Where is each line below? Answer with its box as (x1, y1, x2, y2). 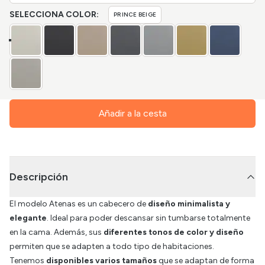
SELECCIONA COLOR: (9, 9, 99, 20)
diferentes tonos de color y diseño (104, 227, 244, 237)
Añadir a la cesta (98, 108, 167, 119)
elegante (9, 213, 47, 223)
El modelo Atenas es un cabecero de (9, 199, 148, 209)
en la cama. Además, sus (9, 227, 104, 237)
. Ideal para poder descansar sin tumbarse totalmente (47, 213, 250, 223)
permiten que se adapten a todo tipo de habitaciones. (9, 241, 214, 251)
